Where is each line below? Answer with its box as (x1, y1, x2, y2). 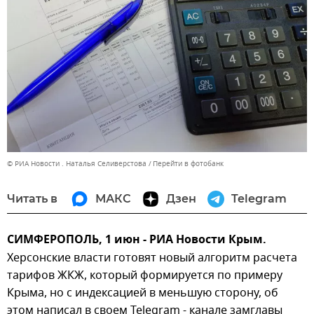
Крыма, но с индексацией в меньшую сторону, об (7, 284, 278, 301)
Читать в (7, 191, 57, 205)
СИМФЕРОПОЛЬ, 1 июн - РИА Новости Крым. (7, 231, 266, 250)
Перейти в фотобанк (153, 158, 224, 169)
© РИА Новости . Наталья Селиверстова (7, 158, 146, 169)
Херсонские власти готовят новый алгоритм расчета (7, 249, 297, 266)
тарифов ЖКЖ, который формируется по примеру (7, 266, 282, 284)
